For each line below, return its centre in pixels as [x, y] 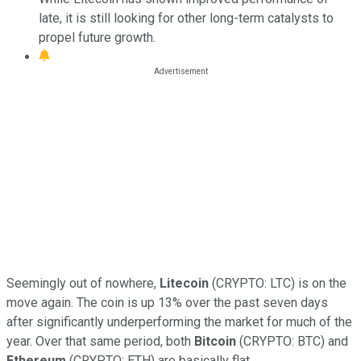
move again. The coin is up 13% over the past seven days [167, 302]
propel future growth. [97, 37]
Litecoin [184, 283]
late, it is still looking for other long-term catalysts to [186, 18]
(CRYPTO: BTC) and [292, 341]
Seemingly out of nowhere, [83, 283]
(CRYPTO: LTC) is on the [278, 283]
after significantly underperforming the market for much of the [179, 322]
